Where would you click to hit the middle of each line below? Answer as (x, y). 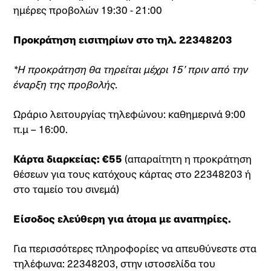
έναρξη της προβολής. (66, 84)
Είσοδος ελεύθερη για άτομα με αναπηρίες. (122, 218)
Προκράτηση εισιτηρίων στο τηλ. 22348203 (123, 39)
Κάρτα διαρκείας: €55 (68, 158)
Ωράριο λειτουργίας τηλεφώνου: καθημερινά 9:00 (130, 114)
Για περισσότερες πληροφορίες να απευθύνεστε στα (135, 248)
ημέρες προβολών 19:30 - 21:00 (88, 10)
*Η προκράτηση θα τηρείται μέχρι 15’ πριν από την (131, 69)
